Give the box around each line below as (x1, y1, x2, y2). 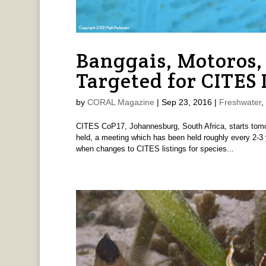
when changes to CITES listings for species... (75, 144, 234, 154)
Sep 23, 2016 (161, 97, 212, 107)
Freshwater (218, 97, 261, 107)
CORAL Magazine (87, 97, 154, 107)
